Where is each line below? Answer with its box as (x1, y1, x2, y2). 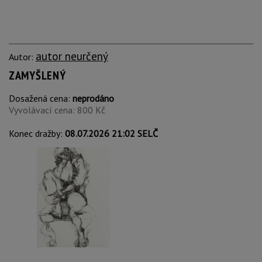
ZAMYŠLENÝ (9, 68, 66, 83)
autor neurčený (36, 49, 108, 63)
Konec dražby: (9, 127, 65, 139)
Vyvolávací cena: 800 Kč (9, 104, 105, 116)
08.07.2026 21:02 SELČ (65, 127, 158, 139)
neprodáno (73, 92, 114, 104)
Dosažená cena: (9, 92, 73, 104)
